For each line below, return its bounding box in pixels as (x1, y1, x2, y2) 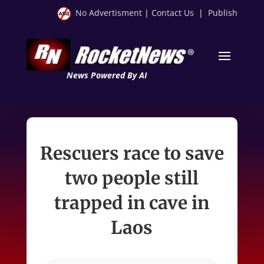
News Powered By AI (66, 69, 147, 81)
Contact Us (151, 7, 194, 18)
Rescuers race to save (39, 141, 224, 164)
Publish (208, 7, 238, 18)
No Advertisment (75, 7, 143, 18)
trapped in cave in (54, 191, 210, 214)
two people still (65, 166, 199, 189)
